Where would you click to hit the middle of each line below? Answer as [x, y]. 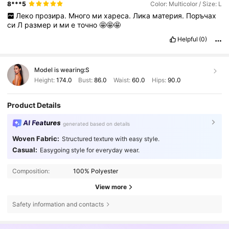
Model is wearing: [60, 70]
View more [111, 187]
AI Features [42, 122]
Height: [45, 80]
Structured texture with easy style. [110, 139]
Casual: [25, 150]
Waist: [122, 80]
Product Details [34, 105]
